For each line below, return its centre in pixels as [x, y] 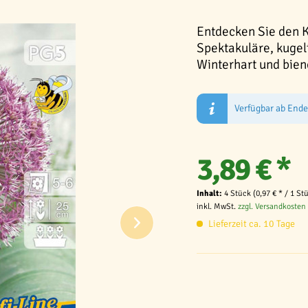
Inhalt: [210, 194]
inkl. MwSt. [217, 207]
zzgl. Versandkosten [272, 207]
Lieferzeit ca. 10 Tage [251, 224]
